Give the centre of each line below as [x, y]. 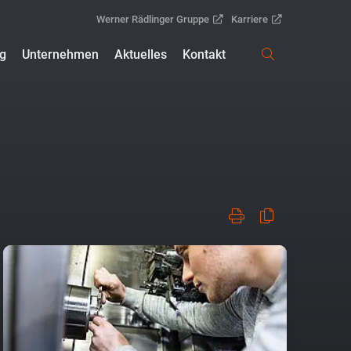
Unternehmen [61, 54]
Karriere [250, 19]
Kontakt [204, 54]
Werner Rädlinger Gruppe [153, 19]
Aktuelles [141, 54]
